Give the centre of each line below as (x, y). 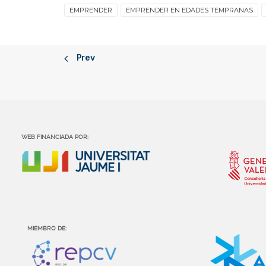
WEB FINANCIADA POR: (55, 137)
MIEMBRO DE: (47, 229)
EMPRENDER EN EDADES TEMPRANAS (189, 10)
